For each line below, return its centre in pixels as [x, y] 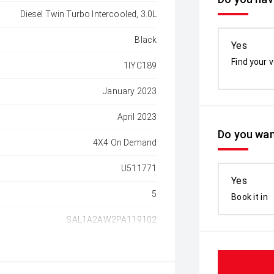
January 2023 [130, 91]
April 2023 [137, 117]
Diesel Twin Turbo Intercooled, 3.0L [88, 14]
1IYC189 [140, 65]
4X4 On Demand [125, 143]
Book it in [250, 197]
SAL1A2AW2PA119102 [112, 220]
